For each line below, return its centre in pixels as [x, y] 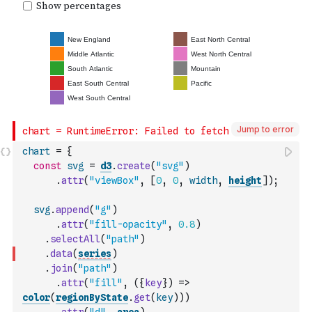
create [134, 166]
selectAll [75, 239]
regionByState [92, 297]
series [95, 253]
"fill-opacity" [128, 224]
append [72, 210]
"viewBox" [114, 180]
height [245, 180]
